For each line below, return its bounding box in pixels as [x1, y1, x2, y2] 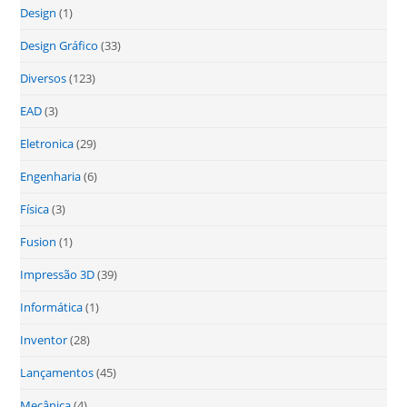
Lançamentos [20, 364, 94, 382]
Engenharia [20, 168, 82, 185]
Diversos [20, 70, 67, 87]
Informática [20, 299, 84, 316]
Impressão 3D [20, 266, 95, 283]
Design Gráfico [20, 37, 99, 55]
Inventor [20, 332, 68, 349]
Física [20, 201, 50, 218]
